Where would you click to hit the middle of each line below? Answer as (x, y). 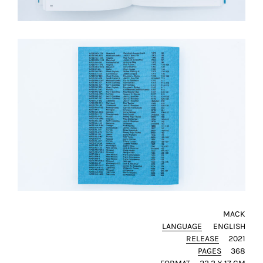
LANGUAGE (182, 227)
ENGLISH (230, 227)
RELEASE (203, 239)
